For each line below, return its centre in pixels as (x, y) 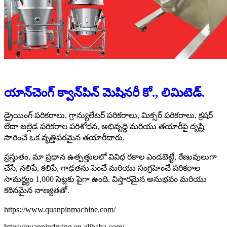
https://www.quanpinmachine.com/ (60, 210)
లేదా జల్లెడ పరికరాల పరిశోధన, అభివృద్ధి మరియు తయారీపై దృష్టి (104, 127)
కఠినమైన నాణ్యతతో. (37, 191)
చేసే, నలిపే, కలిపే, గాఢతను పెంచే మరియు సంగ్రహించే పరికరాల (102, 168)
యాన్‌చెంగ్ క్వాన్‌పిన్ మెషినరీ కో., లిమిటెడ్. (104, 93)
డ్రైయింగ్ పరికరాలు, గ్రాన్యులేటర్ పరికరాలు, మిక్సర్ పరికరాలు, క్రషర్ (108, 116)
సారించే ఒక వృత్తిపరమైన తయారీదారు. (64, 138)
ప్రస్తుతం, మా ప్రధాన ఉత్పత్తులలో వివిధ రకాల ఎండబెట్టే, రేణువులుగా (110, 157)
